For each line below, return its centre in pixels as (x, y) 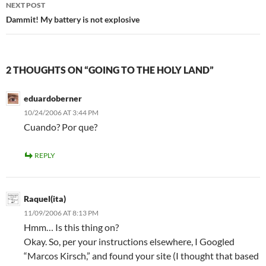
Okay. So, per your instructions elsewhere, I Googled (129, 241)
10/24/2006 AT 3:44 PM (61, 113)
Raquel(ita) (45, 199)
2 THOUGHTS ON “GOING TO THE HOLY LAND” (110, 70)
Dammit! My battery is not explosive (73, 19)
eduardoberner (53, 98)
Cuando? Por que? (61, 127)
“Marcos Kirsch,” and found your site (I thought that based (141, 256)
